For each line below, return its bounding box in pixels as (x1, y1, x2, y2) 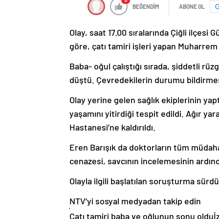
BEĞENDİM (132, 3, 159, 10)
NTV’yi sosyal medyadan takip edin (69, 196, 201, 207)
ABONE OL (179, 3, 205, 10)
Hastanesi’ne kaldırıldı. (69, 122, 155, 133)
